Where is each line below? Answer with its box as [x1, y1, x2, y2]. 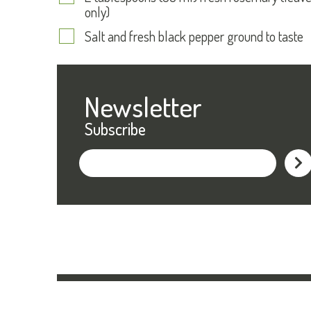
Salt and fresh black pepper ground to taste [85, 27, 303, 46]
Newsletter [84, 89, 202, 124]
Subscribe [85, 118, 146, 140]
